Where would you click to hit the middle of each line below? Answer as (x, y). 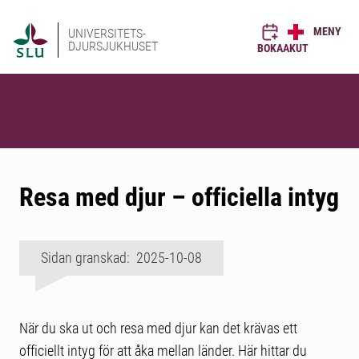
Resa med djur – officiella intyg (179, 197)
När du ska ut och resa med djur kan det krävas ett (158, 328)
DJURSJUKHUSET (113, 46)
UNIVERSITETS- (107, 33)
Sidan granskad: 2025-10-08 (121, 258)
